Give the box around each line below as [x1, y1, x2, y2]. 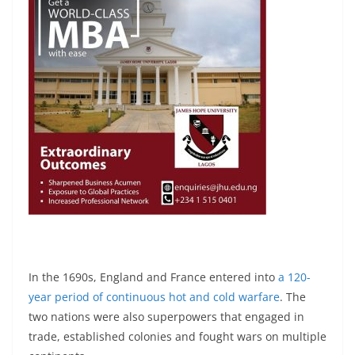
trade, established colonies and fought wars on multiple [29, 328, 326, 344]
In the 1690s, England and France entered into [29, 269, 278, 284]
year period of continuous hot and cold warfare [29, 288, 280, 304]
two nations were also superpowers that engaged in [29, 308, 304, 324]
